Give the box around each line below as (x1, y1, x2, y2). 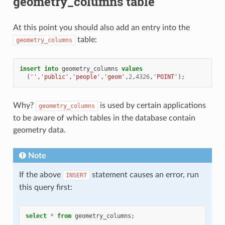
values (121, 65, 143, 73)
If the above (19, 171, 63, 179)
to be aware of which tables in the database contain (13, 114, 195, 123)
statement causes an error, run (89, 171, 199, 179)
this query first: (19, 183, 72, 192)
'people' (72, 73, 100, 81)
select (25, 212, 47, 220)
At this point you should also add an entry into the (13, 24, 190, 32)
